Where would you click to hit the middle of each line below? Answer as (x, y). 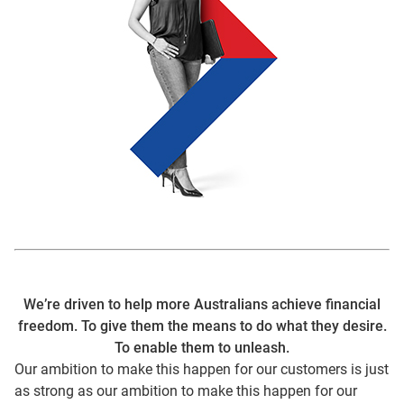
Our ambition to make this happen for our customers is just (202, 369)
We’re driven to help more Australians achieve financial (202, 304)
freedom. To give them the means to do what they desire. (202, 326)
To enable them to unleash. (202, 348)
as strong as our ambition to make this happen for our (186, 391)
